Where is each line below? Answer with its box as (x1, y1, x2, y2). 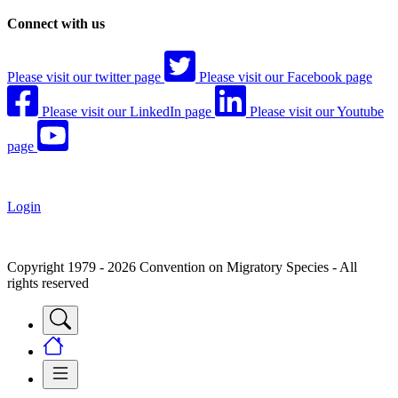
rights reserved (7, 275, 89, 291)
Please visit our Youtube (250, 104, 384, 120)
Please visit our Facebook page (199, 69, 372, 85)
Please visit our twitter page (7, 69, 161, 85)
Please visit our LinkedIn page (42, 104, 211, 120)
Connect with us (7, 16, 105, 32)
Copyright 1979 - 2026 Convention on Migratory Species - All (7, 259, 357, 275)
